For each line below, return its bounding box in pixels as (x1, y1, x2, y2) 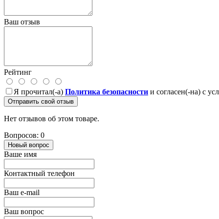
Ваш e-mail (4, 188, 40, 197)
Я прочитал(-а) (14, 87, 65, 96)
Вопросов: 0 (4, 131, 44, 139)
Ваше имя (4, 150, 37, 158)
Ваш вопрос (4, 207, 44, 216)
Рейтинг (4, 67, 32, 76)
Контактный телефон (4, 169, 75, 177)
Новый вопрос (8, 141, 49, 149)
